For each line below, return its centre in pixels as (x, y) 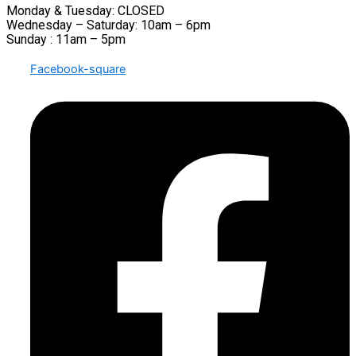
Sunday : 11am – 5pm (66, 40)
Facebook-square (78, 70)
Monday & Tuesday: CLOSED (85, 11)
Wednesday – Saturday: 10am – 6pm (108, 25)
